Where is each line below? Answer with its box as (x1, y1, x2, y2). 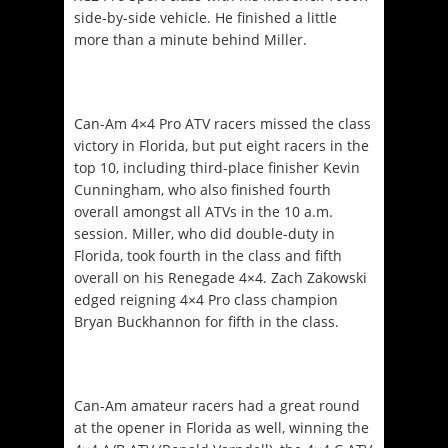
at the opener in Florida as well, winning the (74, 417, 369, 437)
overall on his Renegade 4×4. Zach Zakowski (74, 267, 367, 287)
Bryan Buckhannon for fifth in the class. (74, 311, 339, 331)
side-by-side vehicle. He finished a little (74, 7, 337, 27)
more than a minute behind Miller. (74, 29, 307, 49)
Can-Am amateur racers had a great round (74, 395, 360, 415)
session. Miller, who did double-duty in (74, 223, 335, 243)
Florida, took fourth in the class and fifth (74, 245, 342, 265)
